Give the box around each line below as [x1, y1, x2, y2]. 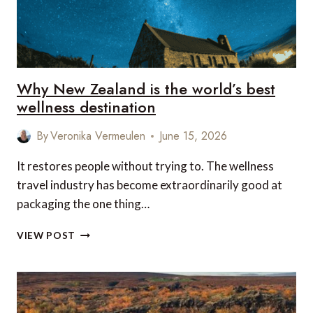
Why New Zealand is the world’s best [17, 78, 275, 100]
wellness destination [17, 96, 156, 118]
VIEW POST [17, 230, 76, 241]
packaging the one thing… [17, 196, 150, 211]
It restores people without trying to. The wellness [17, 159, 274, 173]
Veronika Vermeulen [50, 128, 146, 144]
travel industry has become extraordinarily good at [17, 177, 282, 192]
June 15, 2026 [159, 128, 228, 144]
